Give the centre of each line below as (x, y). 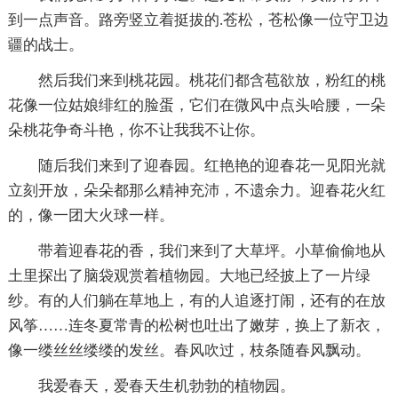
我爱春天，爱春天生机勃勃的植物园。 (166, 386)
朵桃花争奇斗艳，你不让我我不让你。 (136, 130)
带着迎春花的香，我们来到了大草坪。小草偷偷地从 (211, 251)
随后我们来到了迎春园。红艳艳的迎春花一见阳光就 (211, 165)
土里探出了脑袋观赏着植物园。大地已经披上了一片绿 (189, 275)
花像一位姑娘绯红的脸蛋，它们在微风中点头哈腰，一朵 (196, 105)
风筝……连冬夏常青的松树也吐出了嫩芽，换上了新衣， (196, 325)
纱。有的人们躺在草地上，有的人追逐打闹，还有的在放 (196, 300)
